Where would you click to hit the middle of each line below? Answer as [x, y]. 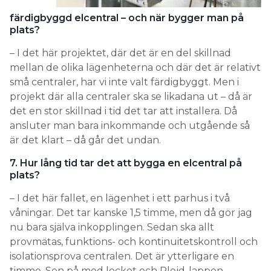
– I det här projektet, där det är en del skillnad [120, 53]
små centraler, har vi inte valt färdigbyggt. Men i [124, 82]
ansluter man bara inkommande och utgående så [130, 126]
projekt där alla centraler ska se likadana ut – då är [131, 97]
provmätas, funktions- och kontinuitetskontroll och [134, 242]
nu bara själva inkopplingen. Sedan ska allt [112, 227]
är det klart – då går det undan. [85, 140]
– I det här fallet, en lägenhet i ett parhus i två [120, 198]
